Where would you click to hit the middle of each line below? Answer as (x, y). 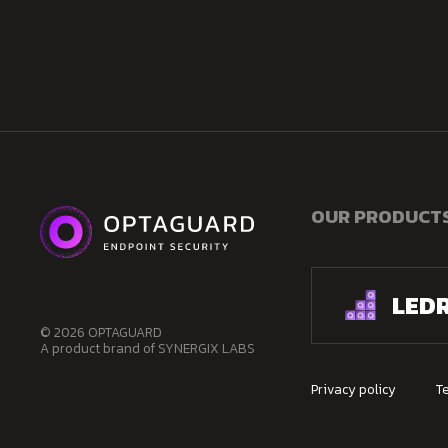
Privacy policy (353, 388)
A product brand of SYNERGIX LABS (147, 347)
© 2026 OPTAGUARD (101, 331)
